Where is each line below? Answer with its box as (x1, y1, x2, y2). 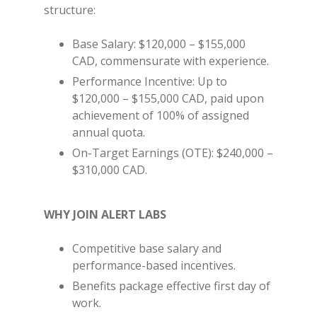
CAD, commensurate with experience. (72, 53, 269, 69)
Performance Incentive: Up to (72, 74, 227, 89)
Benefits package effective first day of (72, 278, 270, 294)
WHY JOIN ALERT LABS (44, 207, 166, 222)
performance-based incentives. (72, 258, 236, 273)
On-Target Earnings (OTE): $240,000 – (72, 145, 273, 161)
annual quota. (72, 125, 145, 140)
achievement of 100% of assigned (72, 108, 249, 123)
